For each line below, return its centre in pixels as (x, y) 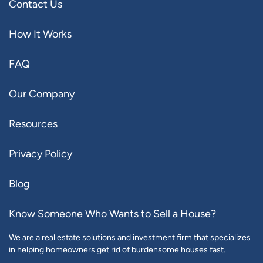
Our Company (42, 94)
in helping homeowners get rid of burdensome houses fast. (117, 250)
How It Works (40, 34)
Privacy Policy (41, 154)
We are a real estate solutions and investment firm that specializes (130, 237)
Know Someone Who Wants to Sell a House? (112, 214)
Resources (33, 124)
